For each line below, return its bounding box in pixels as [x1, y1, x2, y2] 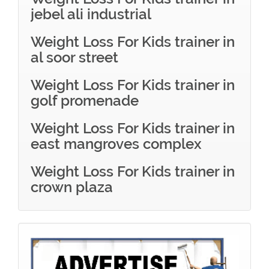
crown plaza [31, 178, 113, 196]
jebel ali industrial [31, 5, 151, 23]
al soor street [31, 49, 118, 66]
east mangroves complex [31, 135, 202, 153]
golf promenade [31, 92, 139, 109]
